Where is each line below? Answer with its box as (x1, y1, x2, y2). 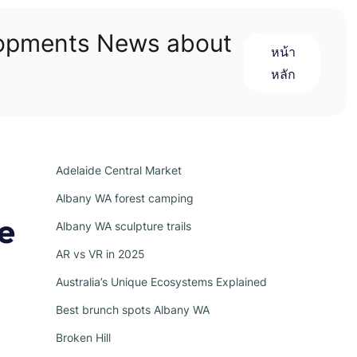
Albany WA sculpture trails (56, 219, 191, 233)
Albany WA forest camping (56, 191, 194, 205)
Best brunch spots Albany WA (56, 303, 210, 316)
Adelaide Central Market (56, 163, 182, 177)
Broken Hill (56, 331, 111, 344)
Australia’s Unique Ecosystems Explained (56, 275, 267, 288)
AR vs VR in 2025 (56, 247, 145, 261)
